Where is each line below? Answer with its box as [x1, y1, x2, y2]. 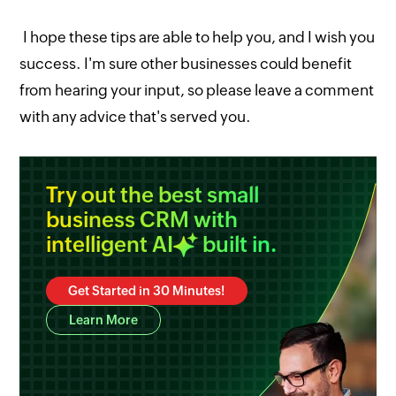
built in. [198, 232, 278, 256]
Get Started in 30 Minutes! [68, 284, 226, 298]
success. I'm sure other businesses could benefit [19, 55, 353, 72]
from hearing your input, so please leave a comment [19, 81, 375, 99]
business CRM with [46, 208, 239, 232]
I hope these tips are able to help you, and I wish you [23, 28, 376, 46]
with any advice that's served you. [19, 108, 252, 126]
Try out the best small [46, 183, 260, 207]
